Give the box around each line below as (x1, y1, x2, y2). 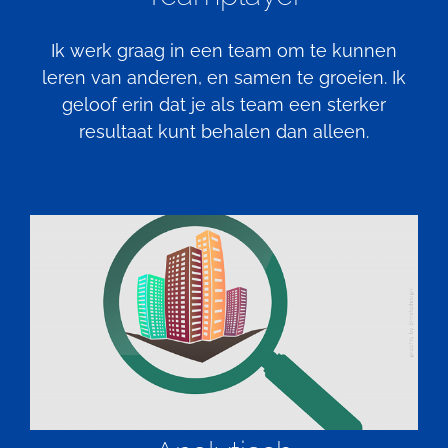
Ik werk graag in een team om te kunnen (51, 40, 397, 62)
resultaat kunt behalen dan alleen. (79, 121, 369, 143)
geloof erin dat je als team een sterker (62, 94, 386, 116)
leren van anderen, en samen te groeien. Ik (42, 67, 406, 89)
